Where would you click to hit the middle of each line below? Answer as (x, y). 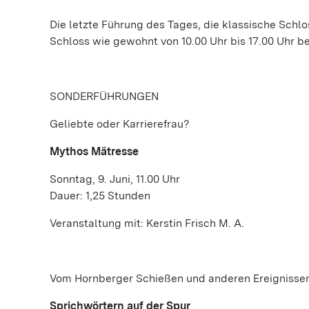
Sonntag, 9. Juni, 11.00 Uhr (115, 179)
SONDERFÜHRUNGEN (104, 96)
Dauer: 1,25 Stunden (100, 196)
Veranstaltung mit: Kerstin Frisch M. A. (147, 223)
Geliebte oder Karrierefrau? (120, 124)
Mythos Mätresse (94, 151)
